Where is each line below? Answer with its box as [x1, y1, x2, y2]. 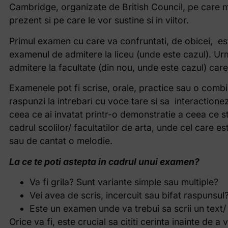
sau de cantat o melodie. [9, 135, 112, 147]
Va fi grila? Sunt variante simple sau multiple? [29, 176, 218, 187]
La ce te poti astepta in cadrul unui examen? [9, 156, 199, 167]
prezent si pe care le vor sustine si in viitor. [9, 15, 189, 26]
